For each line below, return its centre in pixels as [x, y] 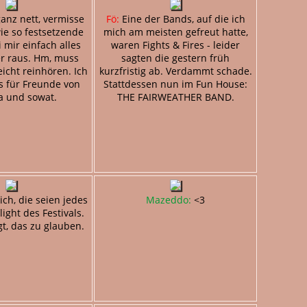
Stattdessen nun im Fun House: [175, 84]
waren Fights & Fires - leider [175, 45]
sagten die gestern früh [175, 58]
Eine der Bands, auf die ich [182, 19]
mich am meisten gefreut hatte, [175, 32]
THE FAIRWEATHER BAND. [175, 97]
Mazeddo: [169, 199]
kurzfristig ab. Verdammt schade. [175, 71]
